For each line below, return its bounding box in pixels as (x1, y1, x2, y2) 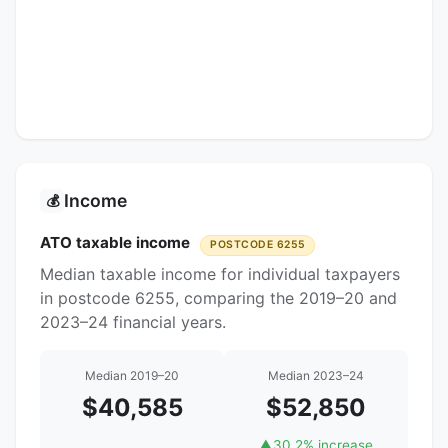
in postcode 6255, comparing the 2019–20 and (40, 288, 397, 309)
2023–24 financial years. (40, 312, 226, 333)
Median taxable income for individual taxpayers (40, 264, 400, 285)
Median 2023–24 (268, 368, 364, 384)
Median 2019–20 (85, 368, 179, 384)
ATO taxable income (40, 233, 194, 253)
